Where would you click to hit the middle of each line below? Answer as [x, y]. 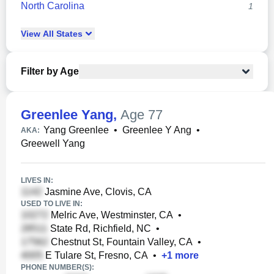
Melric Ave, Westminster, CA [111, 215]
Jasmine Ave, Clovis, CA [97, 192]
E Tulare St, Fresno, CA [95, 255]
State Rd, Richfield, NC [99, 228]
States [68, 34]
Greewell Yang [53, 143]
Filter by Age [50, 71]
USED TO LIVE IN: [52, 204]
